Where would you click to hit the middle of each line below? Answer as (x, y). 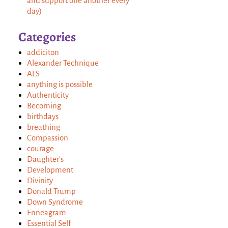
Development (50, 169)
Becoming (44, 105)
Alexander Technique (63, 63)
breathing (44, 127)
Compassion (48, 137)
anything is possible (60, 84)
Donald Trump (51, 191)
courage (40, 148)
